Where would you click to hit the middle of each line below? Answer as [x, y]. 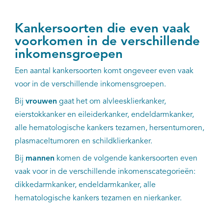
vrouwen [41, 101]
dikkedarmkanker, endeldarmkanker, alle [85, 185]
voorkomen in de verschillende [107, 41]
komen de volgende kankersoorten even [126, 158]
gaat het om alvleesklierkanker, [111, 101]
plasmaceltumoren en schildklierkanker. [84, 141]
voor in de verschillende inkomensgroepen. [90, 84]
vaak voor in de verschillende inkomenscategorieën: [105, 172]
